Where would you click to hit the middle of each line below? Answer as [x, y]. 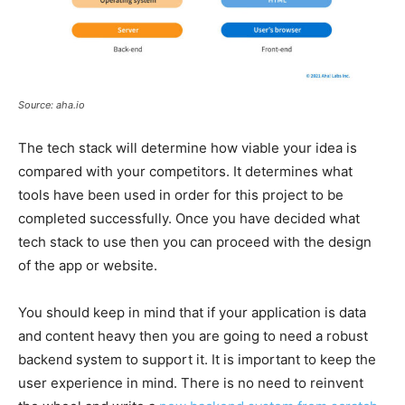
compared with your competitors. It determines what [185, 171]
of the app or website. [88, 265]
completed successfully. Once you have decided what [189, 218]
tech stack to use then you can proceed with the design [195, 241]
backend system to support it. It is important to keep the [197, 359]
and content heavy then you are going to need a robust [193, 335]
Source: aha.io [52, 104]
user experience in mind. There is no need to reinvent [191, 382]
